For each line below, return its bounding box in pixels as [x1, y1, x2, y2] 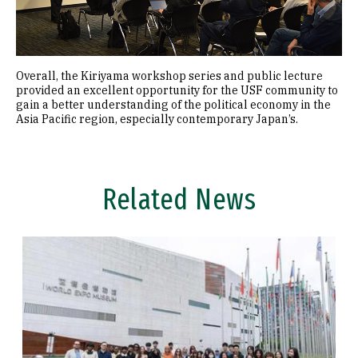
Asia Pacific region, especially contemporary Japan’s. [16, 111, 298, 126]
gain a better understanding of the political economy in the [16, 97, 331, 112]
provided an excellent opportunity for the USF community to [16, 82, 338, 97]
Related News [102, 181, 256, 217]
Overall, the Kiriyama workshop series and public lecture [16, 68, 323, 83]
